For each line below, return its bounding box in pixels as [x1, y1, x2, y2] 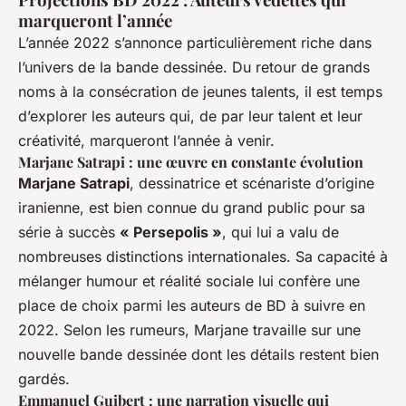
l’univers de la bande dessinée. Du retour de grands [18, 57, 370, 76]
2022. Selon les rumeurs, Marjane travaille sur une [18, 320, 361, 339]
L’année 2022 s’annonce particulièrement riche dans [18, 33, 372, 52]
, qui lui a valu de [222, 222, 339, 241]
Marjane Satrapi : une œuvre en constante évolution [18, 151, 363, 171]
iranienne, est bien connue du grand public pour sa [18, 198, 365, 217]
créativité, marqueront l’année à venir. [18, 130, 275, 150]
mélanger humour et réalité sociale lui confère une [18, 271, 360, 290]
